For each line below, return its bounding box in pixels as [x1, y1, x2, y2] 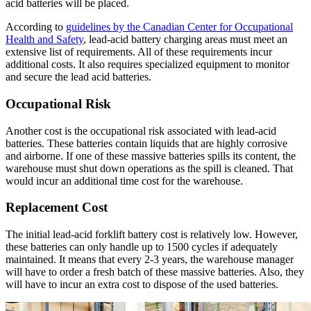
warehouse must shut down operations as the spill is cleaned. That [6, 162, 293, 174]
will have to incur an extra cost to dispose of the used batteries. [6, 278, 278, 291]
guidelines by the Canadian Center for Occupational [66, 21, 293, 33]
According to [6, 21, 66, 33]
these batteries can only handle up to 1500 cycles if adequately [6, 241, 278, 253]
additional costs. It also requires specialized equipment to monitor [6, 58, 289, 71]
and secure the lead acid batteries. [6, 71, 151, 83]
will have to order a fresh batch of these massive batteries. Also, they [6, 266, 304, 278]
